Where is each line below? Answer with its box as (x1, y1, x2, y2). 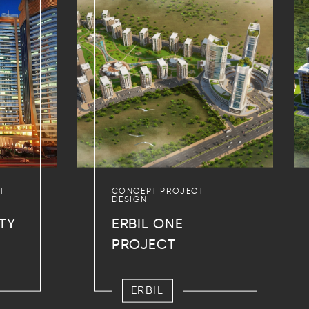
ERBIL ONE (111, 217, 183, 232)
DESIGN (111, 195, 148, 204)
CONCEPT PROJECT (111, 187, 204, 196)
